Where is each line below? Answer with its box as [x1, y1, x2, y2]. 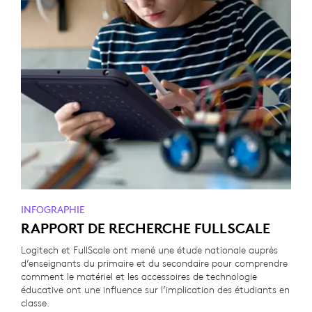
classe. [21, 297, 49, 309]
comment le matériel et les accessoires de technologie [21, 270, 257, 283]
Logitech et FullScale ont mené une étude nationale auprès [21, 244, 278, 256]
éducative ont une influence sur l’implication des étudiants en [21, 283, 290, 296]
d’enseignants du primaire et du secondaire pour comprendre [21, 257, 288, 270]
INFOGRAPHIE [21, 203, 85, 216]
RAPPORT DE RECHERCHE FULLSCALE [21, 219, 270, 237]
